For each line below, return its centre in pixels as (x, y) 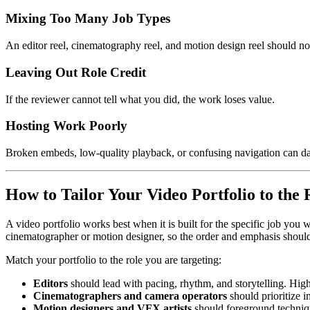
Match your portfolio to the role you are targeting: (113, 259)
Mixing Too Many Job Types (88, 19)
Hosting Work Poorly (66, 126)
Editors (51, 283)
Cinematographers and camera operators (130, 295)
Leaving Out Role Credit (76, 72)
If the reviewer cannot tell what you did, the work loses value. (140, 99)
